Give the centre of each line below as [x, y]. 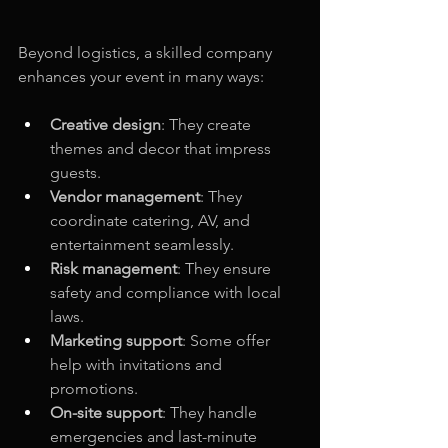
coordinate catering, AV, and [152, 221]
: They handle [211, 413]
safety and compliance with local [167, 293]
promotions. [94, 389]
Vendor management [125, 197]
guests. [75, 173]
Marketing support [116, 341]
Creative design [105, 125]
